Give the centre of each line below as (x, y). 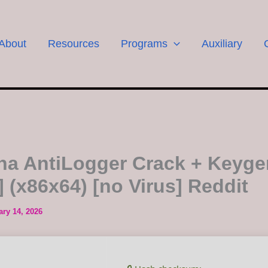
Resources (74, 43)
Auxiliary (222, 43)
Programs (144, 43)
